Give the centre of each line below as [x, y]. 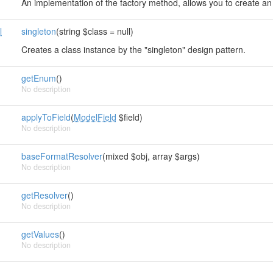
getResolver [44, 195]
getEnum [38, 78]
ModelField [95, 117]
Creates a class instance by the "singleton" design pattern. [133, 49]
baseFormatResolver [62, 156]
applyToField [46, 117]
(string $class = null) [94, 31]
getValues [40, 234]
